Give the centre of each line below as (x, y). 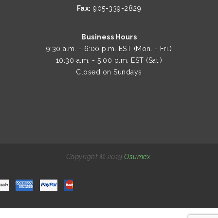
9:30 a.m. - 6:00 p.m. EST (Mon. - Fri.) (109, 49)
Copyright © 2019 (95, 157)
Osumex (137, 157)
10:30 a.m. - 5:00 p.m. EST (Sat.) (109, 60)
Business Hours (109, 37)
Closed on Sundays (109, 72)
